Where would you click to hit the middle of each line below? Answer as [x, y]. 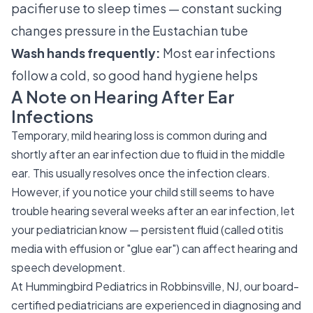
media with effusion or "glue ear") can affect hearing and [154, 248]
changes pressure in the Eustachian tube [130, 30]
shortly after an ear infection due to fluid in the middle [148, 154]
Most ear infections [218, 53]
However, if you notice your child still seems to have [143, 192]
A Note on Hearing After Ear [123, 96]
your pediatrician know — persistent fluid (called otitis [147, 230]
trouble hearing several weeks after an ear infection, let [153, 211]
